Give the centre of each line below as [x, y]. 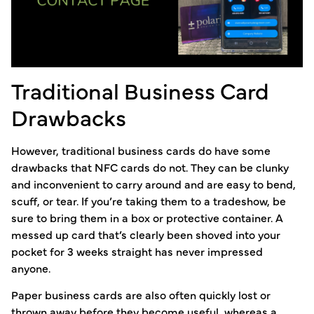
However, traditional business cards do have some [141, 150]
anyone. [32, 267]
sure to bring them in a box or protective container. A [147, 217]
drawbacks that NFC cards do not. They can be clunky [150, 166]
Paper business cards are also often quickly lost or [141, 295]
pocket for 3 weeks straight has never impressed [137, 251]
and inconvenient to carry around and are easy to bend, [153, 183]
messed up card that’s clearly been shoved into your [146, 234]
